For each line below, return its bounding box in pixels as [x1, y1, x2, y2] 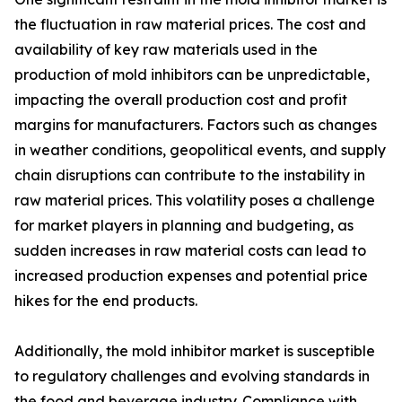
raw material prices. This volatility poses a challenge [14, 191, 375, 210]
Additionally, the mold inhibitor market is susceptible [14, 342, 375, 361]
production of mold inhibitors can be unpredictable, [14, 66, 370, 84]
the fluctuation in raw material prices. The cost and [14, 15, 366, 34]
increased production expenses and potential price [14, 267, 368, 285]
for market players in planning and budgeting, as [14, 216, 354, 235]
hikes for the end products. [14, 292, 197, 310]
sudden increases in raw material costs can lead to [14, 241, 366, 260]
